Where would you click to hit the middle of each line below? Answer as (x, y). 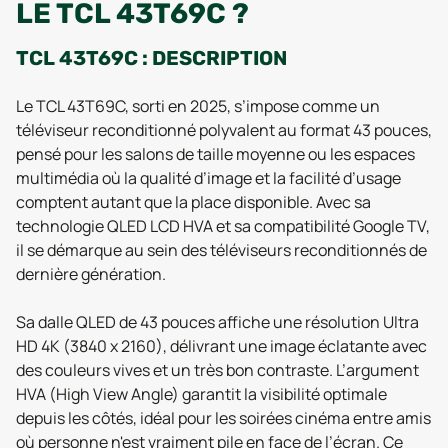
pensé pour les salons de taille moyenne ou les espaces (215, 154)
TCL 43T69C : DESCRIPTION (151, 58)
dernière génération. (91, 274)
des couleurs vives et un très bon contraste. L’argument (217, 370)
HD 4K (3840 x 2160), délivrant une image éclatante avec (221, 346)
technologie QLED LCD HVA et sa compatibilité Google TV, (223, 226)
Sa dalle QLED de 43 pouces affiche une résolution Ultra (217, 322)
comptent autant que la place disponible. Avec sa (193, 202)
